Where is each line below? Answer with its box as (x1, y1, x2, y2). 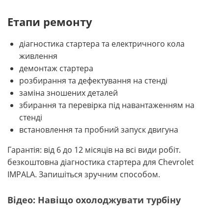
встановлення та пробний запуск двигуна (19, 124, 178, 135)
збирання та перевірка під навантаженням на (19, 99, 194, 110)
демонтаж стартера (19, 62, 93, 74)
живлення (19, 50, 57, 61)
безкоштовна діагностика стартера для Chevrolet (7, 156, 194, 167)
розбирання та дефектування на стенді (19, 75, 167, 86)
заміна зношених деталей (19, 87, 118, 98)
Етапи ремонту (7, 14, 92, 29)
